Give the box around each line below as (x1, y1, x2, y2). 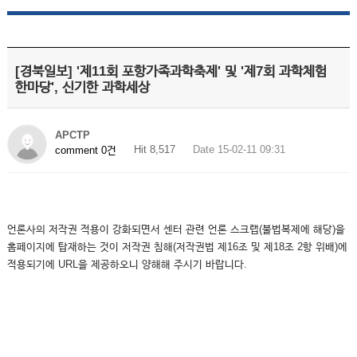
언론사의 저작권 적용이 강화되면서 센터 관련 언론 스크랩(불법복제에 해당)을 (6, 223, 345, 235)
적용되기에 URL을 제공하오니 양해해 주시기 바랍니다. (6, 258, 247, 270)
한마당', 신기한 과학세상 (14, 80, 150, 95)
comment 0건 (54, 143, 116, 156)
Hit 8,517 (133, 143, 175, 155)
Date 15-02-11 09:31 (192, 143, 285, 155)
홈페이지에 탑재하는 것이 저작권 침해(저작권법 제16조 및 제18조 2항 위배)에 (6, 241, 347, 253)
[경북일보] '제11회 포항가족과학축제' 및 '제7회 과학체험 (14, 64, 327, 79)
